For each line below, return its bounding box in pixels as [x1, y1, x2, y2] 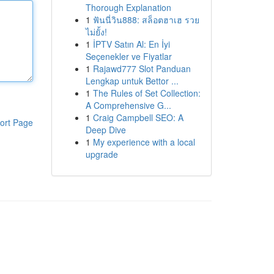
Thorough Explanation [85, 1, 171, 13]
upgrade [85, 148, 118, 160]
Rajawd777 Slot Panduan [92, 62, 191, 75]
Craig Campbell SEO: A [92, 111, 183, 124]
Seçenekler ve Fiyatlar [85, 50, 172, 62]
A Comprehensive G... [85, 99, 171, 111]
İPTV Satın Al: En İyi [92, 38, 170, 50]
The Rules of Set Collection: [92, 87, 201, 99]
